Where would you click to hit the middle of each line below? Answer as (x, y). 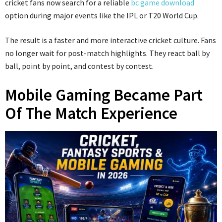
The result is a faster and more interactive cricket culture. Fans (111, 40)
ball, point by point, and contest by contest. (79, 66)
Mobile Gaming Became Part (104, 95)
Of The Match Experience (91, 113)
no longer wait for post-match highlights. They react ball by (107, 53)
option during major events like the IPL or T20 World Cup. (102, 15)
